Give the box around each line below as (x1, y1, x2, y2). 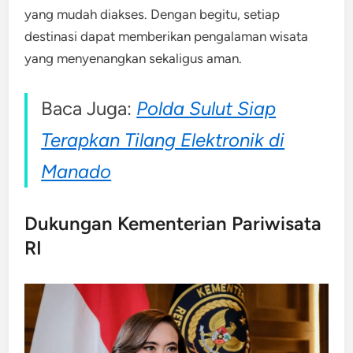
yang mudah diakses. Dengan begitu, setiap (24, 6, 281, 22)
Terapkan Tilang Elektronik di (41, 128, 285, 151)
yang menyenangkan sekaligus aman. (24, 50, 243, 66)
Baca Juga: (41, 96, 137, 120)
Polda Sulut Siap (136, 96, 277, 120)
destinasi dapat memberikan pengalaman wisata (24, 28, 309, 44)
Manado (41, 159, 112, 183)
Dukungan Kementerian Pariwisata (24, 211, 322, 235)
